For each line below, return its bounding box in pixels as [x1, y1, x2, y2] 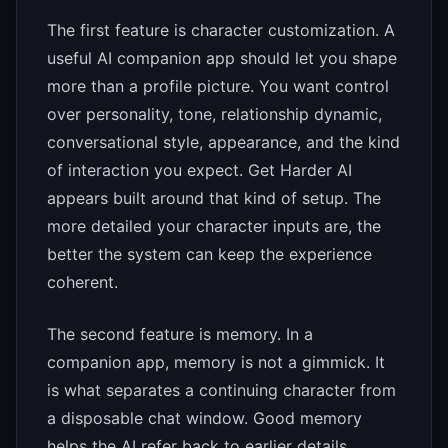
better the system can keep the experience [47, 244, 372, 265]
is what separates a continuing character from [47, 380, 396, 401]
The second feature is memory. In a [47, 324, 313, 345]
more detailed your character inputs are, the [47, 216, 381, 237]
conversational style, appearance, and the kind [47, 132, 400, 153]
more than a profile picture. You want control [47, 76, 389, 97]
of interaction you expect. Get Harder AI [47, 160, 352, 181]
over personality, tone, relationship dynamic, [47, 104, 382, 125]
